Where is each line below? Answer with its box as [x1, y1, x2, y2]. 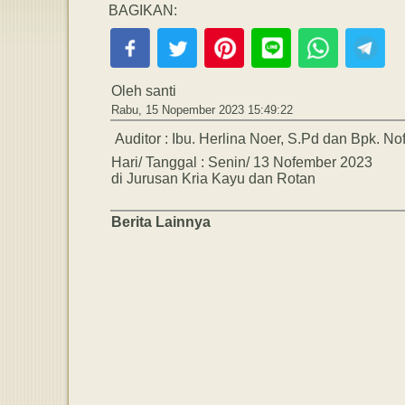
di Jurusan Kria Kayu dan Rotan [111, 170, 316, 186]
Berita [111, 213, 155, 230]
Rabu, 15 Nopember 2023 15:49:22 [111, 102, 293, 117]
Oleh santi [111, 82, 176, 99]
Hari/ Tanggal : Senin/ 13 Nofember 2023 [111, 154, 372, 170]
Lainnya [155, 213, 211, 230]
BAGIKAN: [108, 2, 177, 18]
